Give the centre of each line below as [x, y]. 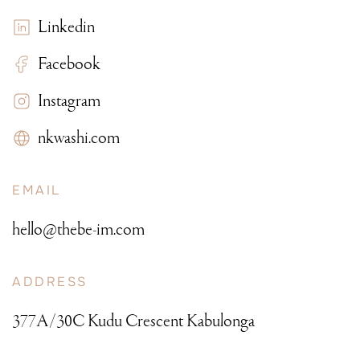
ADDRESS [50, 282]
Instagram [66, 101]
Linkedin [63, 27]
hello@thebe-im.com [78, 230]
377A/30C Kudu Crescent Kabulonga [133, 321]
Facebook [66, 64]
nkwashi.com [76, 138]
